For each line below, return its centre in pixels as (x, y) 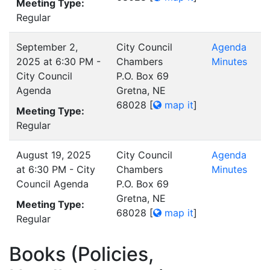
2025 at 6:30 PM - (58, 61)
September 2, (47, 47)
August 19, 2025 (54, 155)
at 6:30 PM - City (56, 169)
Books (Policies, (81, 254)
